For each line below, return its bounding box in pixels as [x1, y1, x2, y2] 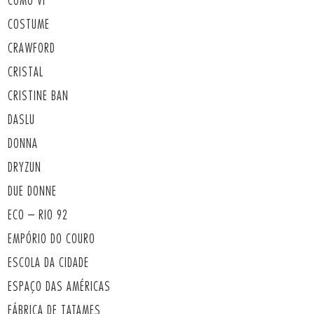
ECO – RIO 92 [7, 207, 68, 222]
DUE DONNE [7, 184, 57, 198]
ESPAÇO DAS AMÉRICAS [7, 279, 111, 294]
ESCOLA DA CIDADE [7, 255, 89, 270]
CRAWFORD [7, 41, 55, 55]
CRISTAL [7, 64, 43, 79]
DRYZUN [7, 160, 41, 175]
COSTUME [7, 17, 50, 32]
